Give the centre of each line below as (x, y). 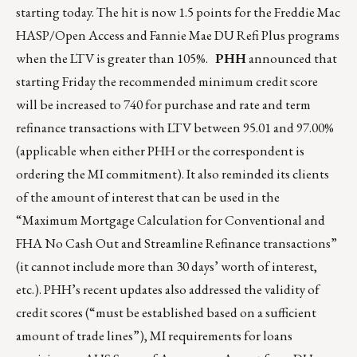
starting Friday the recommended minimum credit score (167, 82)
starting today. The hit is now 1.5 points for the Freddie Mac (178, 12)
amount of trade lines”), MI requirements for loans (154, 336)
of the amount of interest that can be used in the (148, 197)
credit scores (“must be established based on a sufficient (166, 313)
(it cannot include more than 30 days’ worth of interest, (167, 267)
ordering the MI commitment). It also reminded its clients (173, 174)
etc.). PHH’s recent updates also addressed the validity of (168, 290)
